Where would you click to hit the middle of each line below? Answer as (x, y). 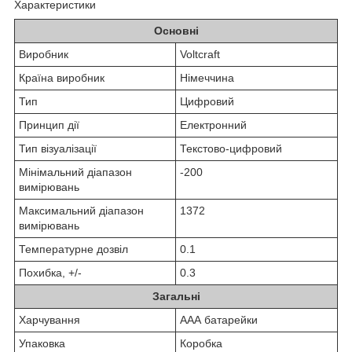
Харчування (49, 319)
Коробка (201, 343)
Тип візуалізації (58, 148)
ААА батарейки (219, 319)
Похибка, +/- (50, 272)
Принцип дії (49, 125)
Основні (176, 30)
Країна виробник (62, 77)
